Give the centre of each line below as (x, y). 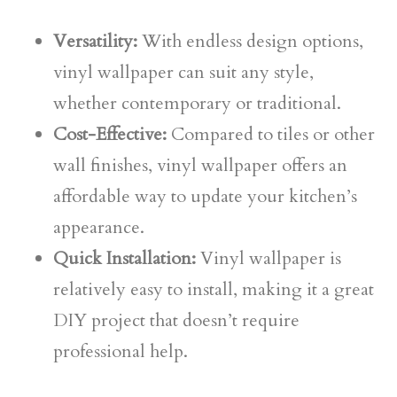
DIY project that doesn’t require (176, 320)
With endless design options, (250, 41)
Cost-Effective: (110, 134)
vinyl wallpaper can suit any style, (183, 72)
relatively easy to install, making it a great (214, 289)
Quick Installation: (125, 258)
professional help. (121, 351)
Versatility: (95, 41)
